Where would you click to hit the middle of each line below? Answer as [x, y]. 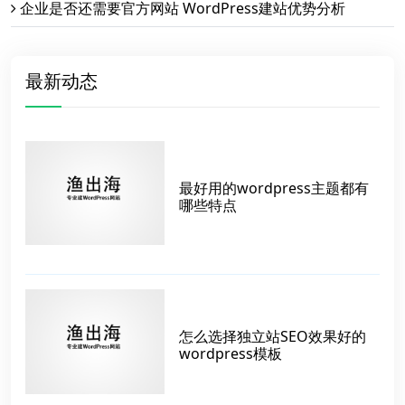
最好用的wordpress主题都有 [274, 188]
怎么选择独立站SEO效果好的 [273, 337]
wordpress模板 [231, 354]
